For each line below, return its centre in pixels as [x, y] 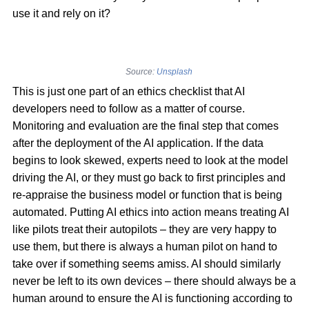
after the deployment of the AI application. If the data [138, 143]
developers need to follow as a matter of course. [129, 109]
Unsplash [173, 72]
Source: [140, 72]
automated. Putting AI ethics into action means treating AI [151, 212]
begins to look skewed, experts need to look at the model [150, 161]
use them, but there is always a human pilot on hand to [145, 247]
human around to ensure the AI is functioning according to [152, 299]
